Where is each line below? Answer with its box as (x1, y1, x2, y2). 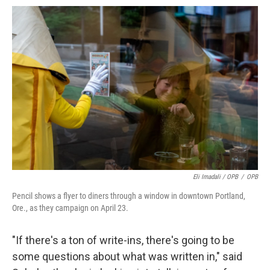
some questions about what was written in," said (12, 250, 242, 263)
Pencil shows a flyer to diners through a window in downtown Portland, (12, 191, 245, 201)
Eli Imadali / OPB (193, 173, 238, 181)
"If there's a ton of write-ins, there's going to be (12, 234, 234, 246)
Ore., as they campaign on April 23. (12, 203, 128, 213)
